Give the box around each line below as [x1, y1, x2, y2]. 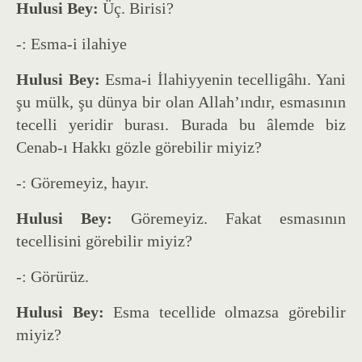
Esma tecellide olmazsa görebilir [103, 302, 347, 321]
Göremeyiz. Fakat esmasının [112, 208, 346, 227]
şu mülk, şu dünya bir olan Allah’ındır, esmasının [16, 92, 346, 111]
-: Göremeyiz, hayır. [16, 173, 149, 192]
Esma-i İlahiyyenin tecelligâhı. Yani [99, 69, 347, 88]
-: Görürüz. [16, 267, 89, 285]
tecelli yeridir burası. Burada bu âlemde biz [16, 115, 346, 133]
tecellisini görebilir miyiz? [16, 231, 192, 250]
